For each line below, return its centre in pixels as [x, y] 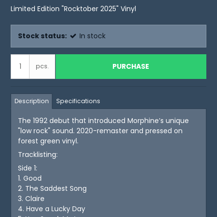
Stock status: [43, 36]
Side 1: [28, 168]
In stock [93, 36]
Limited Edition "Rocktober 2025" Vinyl [74, 9]
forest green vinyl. [48, 141]
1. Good [30, 178]
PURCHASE [131, 67]
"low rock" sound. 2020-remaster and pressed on [101, 131]
